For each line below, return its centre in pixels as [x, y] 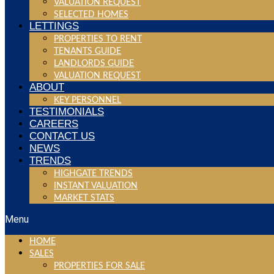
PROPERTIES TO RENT [98, 39]
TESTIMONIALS [67, 111]
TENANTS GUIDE [87, 51]
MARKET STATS [84, 198]
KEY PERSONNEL [87, 100]
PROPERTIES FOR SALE [99, 266]
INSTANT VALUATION [96, 186]
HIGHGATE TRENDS [93, 173]
